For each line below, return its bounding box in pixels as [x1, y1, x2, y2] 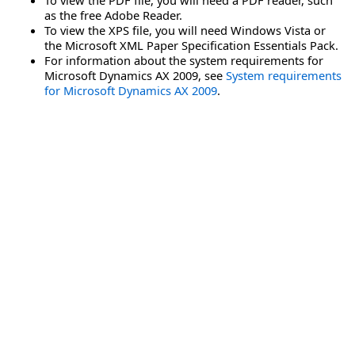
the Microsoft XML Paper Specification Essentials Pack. [44, 36, 338, 53]
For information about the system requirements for [44, 52, 323, 68]
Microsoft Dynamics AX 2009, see [44, 67, 226, 83]
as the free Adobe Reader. [44, 6, 182, 23]
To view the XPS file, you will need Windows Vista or [44, 21, 326, 38]
